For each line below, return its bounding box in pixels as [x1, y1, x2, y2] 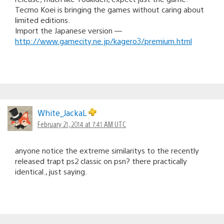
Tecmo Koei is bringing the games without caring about [15, 4, 204, 14]
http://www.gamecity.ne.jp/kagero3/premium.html [15, 35, 192, 45]
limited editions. [15, 14, 70, 24]
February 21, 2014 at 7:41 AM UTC [37, 119, 126, 128]
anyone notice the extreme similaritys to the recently [15, 145, 199, 155]
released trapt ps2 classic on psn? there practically [15, 155, 187, 165]
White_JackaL [37, 107, 88, 118]
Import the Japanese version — [15, 25, 122, 35]
